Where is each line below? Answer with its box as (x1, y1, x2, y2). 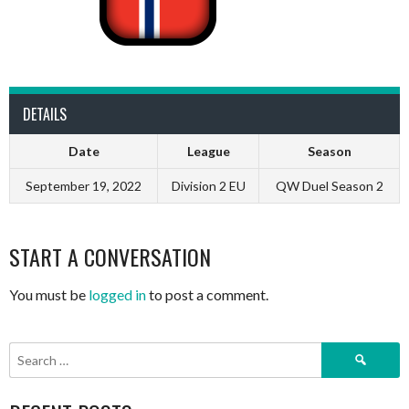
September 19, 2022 (26, 178, 142, 194)
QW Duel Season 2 (275, 178, 383, 194)
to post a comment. (146, 286, 268, 304)
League (186, 143, 230, 160)
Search (320, 343, 361, 360)
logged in (89, 286, 146, 304)
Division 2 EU (171, 178, 246, 194)
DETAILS (23, 103, 67, 126)
